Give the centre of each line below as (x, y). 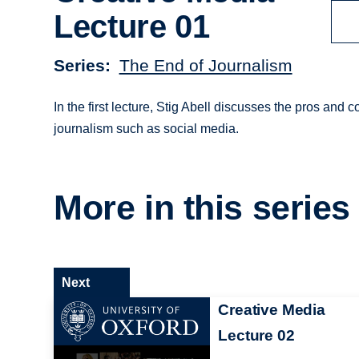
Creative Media (272, 309)
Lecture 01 (132, 27)
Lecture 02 (256, 335)
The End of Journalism (206, 65)
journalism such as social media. (147, 128)
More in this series (202, 208)
